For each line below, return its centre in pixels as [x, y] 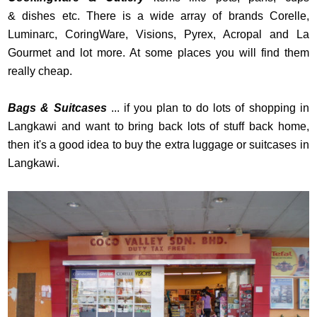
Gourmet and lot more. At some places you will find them [158, 53]
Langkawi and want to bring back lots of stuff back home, [158, 127]
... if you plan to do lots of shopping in [208, 108]
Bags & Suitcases [57, 108]
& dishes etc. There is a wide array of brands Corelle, [158, 16]
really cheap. [42, 71]
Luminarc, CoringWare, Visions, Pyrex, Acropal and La [158, 35]
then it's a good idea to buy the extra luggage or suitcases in [158, 145]
